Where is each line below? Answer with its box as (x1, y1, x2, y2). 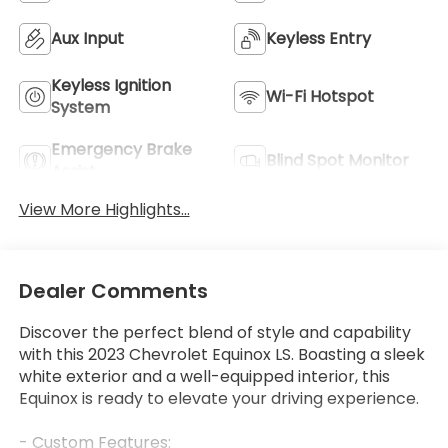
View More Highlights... (18, 197, 190, 221)
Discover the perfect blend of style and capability (18, 321, 411, 345)
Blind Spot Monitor (266, 148, 409, 172)
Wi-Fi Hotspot (266, 84, 374, 108)
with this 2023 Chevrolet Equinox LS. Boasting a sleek (18, 343, 425, 367)
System (50, 95, 110, 119)
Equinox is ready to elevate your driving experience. (18, 387, 419, 411)
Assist (50, 159, 96, 183)
